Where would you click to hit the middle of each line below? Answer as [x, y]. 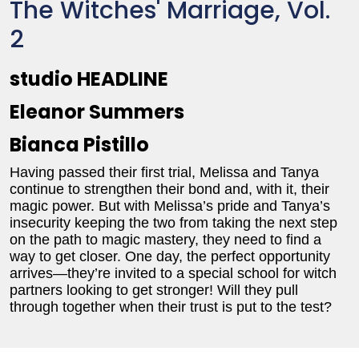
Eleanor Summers [97, 112]
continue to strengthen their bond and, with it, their [169, 189]
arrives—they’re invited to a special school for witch [173, 273]
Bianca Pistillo [79, 145]
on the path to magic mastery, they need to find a [165, 240]
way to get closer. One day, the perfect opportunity [170, 256]
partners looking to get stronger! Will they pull [154, 290]
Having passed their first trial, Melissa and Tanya [164, 172]
